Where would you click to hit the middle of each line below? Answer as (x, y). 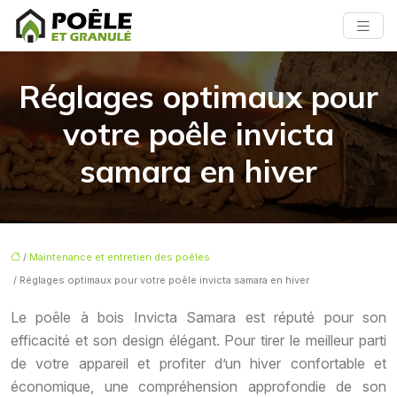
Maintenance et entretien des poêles (120, 257)
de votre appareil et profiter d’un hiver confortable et (198, 364)
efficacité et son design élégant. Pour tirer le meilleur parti (198, 341)
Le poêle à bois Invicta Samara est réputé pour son (198, 318)
